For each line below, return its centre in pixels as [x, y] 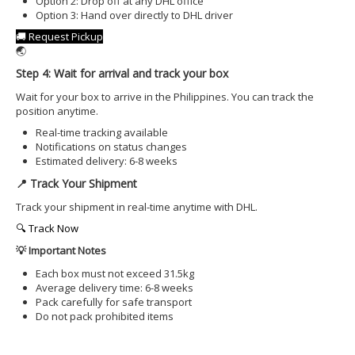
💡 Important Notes [61, 250]
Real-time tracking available [102, 132]
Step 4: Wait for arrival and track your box [122, 73]
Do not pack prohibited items [105, 316]
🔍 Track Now [47, 228]
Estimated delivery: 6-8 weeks [107, 161]
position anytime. [57, 111]
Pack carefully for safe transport [114, 302]
